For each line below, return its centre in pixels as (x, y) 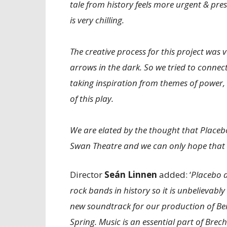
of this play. (92, 99)
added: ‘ (174, 175)
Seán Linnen (131, 175)
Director (87, 175)
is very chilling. (97, 20)
